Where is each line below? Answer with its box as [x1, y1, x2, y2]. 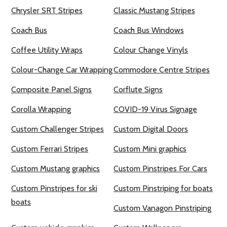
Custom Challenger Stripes [11, 124, 104, 134]
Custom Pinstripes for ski [11, 183, 97, 194]
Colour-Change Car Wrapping [11, 65, 112, 75]
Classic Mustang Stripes [113, 6, 195, 16]
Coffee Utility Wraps [11, 45, 83, 55]
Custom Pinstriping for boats [113, 183, 213, 194]
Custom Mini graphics [113, 144, 186, 154]
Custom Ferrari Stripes [11, 144, 88, 154]
